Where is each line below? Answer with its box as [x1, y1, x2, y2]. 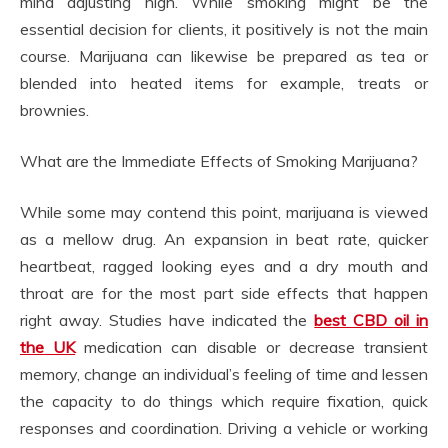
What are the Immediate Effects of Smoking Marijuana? [20, 150, 418, 171]
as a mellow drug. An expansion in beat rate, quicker [20, 228, 428, 249]
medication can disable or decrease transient [84, 336, 429, 357]
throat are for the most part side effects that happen [20, 282, 428, 303]
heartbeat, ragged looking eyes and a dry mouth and [20, 255, 428, 276]
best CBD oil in [314, 309, 429, 330]
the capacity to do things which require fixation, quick [20, 390, 428, 411]
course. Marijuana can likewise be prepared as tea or [20, 45, 428, 66]
